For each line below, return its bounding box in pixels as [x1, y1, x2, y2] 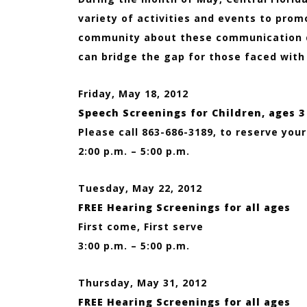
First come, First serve [78, 220, 204, 234]
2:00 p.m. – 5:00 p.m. [78, 145, 190, 158]
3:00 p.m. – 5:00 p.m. [78, 239, 190, 253]
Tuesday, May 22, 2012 [78, 182, 202, 195]
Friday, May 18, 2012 [78, 87, 188, 101]
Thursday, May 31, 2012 [78, 276, 207, 290]
